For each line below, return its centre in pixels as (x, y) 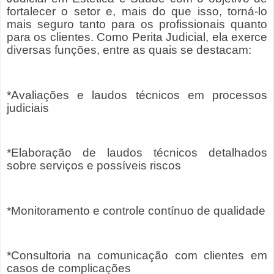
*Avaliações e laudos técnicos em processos (137, 95)
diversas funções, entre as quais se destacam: (129, 50)
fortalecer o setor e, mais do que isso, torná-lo (137, 11)
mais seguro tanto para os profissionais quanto (137, 24)
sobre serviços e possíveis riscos (94, 166)
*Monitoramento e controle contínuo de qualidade (136, 210)
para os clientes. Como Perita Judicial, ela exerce (137, 37)
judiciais (28, 108)
